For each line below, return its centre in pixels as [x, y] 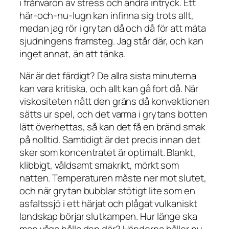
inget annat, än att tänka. [73, 53]
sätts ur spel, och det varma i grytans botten [113, 114]
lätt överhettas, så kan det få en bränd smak [112, 127]
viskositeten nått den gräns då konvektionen [114, 101]
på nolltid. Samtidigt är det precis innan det [110, 140]
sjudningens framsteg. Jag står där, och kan [111, 41]
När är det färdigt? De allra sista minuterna [108, 76]
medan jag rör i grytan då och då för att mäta [113, 28]
